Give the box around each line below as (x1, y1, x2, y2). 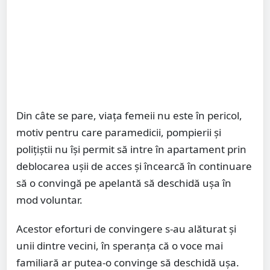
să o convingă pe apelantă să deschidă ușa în (16, 175, 231, 190)
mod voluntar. (16, 192, 83, 207)
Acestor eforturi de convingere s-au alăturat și (16, 221, 236, 236)
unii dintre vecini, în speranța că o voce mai (16, 238, 223, 253)
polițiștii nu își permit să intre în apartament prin (16, 142, 246, 156)
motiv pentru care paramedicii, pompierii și (16, 125, 221, 139)
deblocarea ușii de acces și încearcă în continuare (16, 159, 252, 173)
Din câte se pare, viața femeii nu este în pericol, (16, 108, 242, 122)
